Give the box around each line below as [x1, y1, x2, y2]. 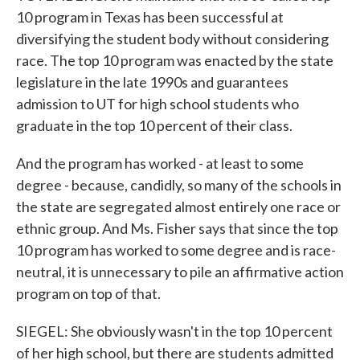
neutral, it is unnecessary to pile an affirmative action [16, 263, 344, 280]
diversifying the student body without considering [16, 30, 329, 47]
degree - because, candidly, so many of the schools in [16, 176, 342, 194]
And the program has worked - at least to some [16, 154, 304, 172]
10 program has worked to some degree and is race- [16, 241, 336, 259]
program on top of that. [16, 284, 161, 302]
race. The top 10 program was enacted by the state [16, 51, 333, 69]
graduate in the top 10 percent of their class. [16, 117, 292, 134]
